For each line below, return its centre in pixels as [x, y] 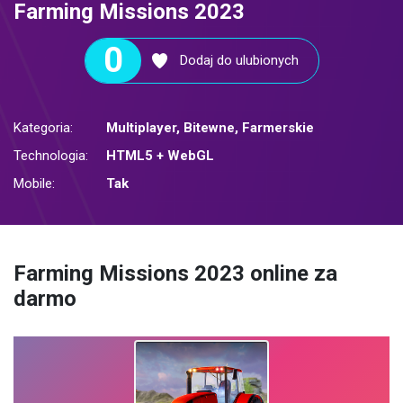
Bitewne [209, 128]
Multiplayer [141, 128]
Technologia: [51, 156]
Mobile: [34, 184]
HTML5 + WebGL [160, 156]
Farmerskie [278, 128]
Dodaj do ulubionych [239, 61]
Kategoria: [43, 128]
